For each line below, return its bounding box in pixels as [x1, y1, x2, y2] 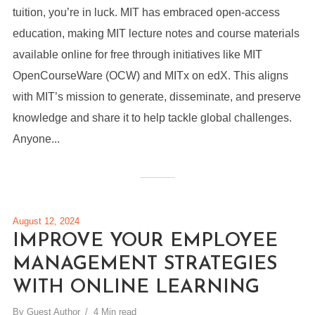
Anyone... [12, 133, 60, 145]
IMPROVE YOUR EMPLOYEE [12, 232, 278, 251]
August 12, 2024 [12, 216, 79, 226]
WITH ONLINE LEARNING [12, 278, 259, 297]
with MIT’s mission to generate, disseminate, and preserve [12, 91, 301, 103]
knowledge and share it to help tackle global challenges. [12, 112, 292, 124]
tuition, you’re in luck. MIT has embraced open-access [12, 6, 280, 18]
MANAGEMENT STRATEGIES [12, 255, 277, 274]
